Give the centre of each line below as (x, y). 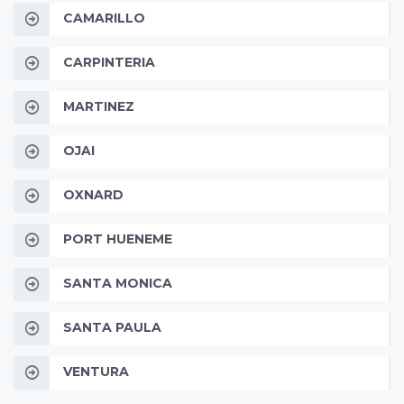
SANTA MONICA (118, 283)
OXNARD (93, 195)
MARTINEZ (99, 106)
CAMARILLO (104, 18)
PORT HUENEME (118, 239)
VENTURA (96, 372)
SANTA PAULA (112, 327)
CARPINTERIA (109, 62)
